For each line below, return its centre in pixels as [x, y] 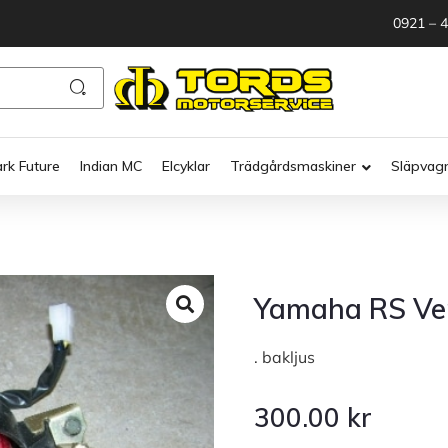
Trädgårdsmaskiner [293, 166]
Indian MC [111, 166]
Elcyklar [186, 166]
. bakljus [284, 357]
